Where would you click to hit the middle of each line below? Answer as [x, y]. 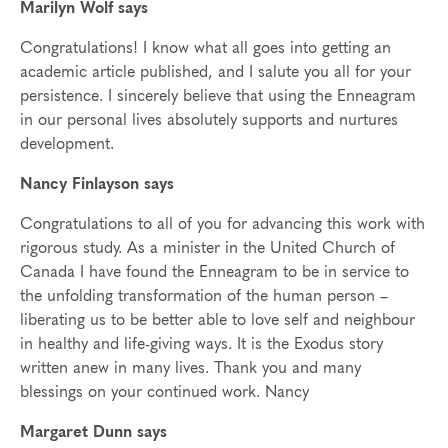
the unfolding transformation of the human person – [204, 296]
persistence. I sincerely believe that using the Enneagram [218, 96]
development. [67, 144]
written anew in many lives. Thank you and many [190, 368]
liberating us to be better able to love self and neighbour [217, 320]
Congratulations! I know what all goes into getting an [205, 48]
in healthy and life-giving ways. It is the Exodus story [201, 344]
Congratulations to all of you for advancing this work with [222, 224]
